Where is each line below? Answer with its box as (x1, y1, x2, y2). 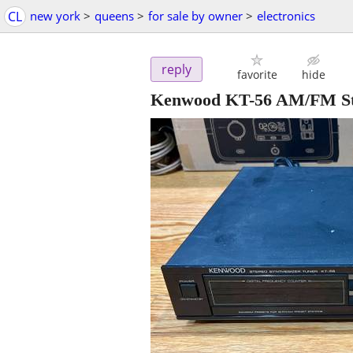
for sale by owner (148, 8, 243, 24)
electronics (257, 8, 315, 24)
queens (95, 8, 134, 24)
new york (30, 8, 80, 24)
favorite (236, 67, 277, 83)
